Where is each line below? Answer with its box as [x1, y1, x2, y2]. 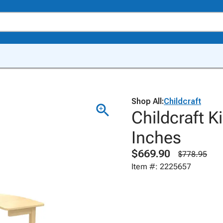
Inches [131, 127, 181, 147]
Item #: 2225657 [131, 162, 191, 171]
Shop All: [131, 97, 164, 106]
